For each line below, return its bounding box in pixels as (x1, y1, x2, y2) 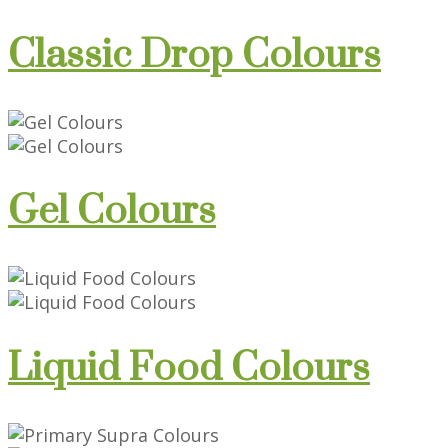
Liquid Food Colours (8, 344, 370, 394)
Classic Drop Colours (8, 30, 381, 80)
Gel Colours (8, 187, 216, 237)
